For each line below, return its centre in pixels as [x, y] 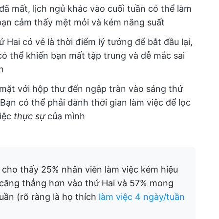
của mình [66, 116]
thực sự [31, 116]
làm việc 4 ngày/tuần [142, 197]
